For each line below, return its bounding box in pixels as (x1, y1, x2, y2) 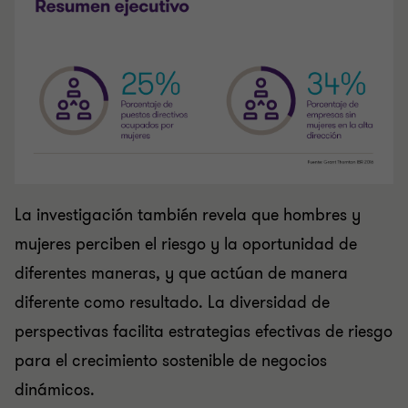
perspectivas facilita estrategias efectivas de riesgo (15, 321, 393, 343)
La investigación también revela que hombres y (15, 204, 361, 227)
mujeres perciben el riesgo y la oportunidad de (15, 233, 357, 256)
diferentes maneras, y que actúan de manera (15, 262, 348, 285)
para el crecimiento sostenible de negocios (15, 350, 327, 372)
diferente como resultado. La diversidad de (15, 291, 330, 314)
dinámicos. (15, 379, 95, 402)
